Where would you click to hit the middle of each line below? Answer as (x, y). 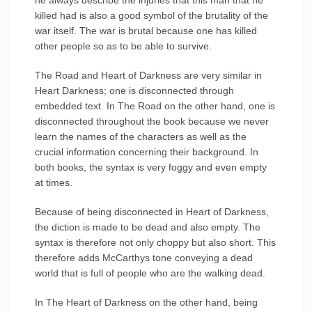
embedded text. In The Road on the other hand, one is (155, 106)
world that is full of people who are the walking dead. (150, 273)
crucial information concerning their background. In (147, 152)
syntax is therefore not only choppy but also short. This (155, 242)
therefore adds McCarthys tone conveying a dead (144, 258)
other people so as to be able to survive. (123, 46)
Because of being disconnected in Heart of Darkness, (152, 212)
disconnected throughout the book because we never (152, 121)
